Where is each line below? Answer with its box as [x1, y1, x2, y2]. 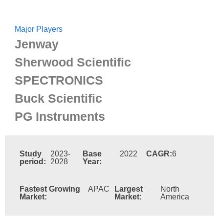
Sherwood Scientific [15, 55, 131, 69]
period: [20, 157, 46, 166]
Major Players [15, 24, 63, 33]
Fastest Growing [20, 184, 80, 193]
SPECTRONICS [15, 73, 103, 87]
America [160, 192, 189, 201]
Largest [114, 184, 143, 193]
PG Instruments [15, 109, 105, 123]
